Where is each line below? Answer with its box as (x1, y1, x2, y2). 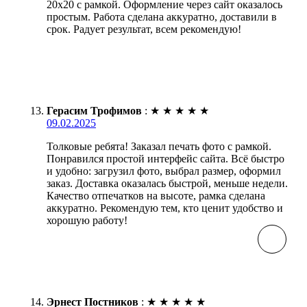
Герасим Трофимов (47, 104, 142, 116)
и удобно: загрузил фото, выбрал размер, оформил (47, 164, 281, 177)
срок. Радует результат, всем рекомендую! (47, 23, 241, 35)
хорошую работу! (47, 214, 127, 226)
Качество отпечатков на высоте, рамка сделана (47, 189, 265, 201)
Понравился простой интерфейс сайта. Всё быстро (47, 152, 284, 164)
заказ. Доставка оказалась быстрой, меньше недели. (47, 177, 288, 189)
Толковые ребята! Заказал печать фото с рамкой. (47, 140, 271, 152)
